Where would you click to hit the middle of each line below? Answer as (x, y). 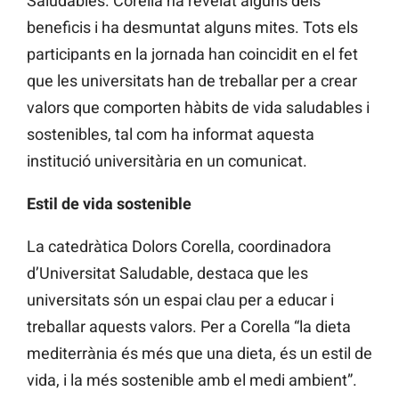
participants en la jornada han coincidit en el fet (192, 54)
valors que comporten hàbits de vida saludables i (198, 108)
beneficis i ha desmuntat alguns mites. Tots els (192, 28)
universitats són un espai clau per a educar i (180, 300)
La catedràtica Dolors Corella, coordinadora (179, 247)
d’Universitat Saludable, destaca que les (167, 273)
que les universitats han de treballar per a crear (192, 81)
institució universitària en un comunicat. (167, 161)
